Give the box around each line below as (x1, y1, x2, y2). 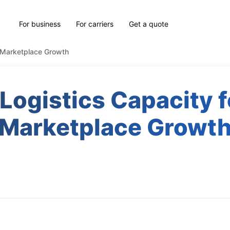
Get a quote (129, 19, 169, 28)
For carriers (76, 19, 114, 28)
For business (19, 19, 61, 28)
